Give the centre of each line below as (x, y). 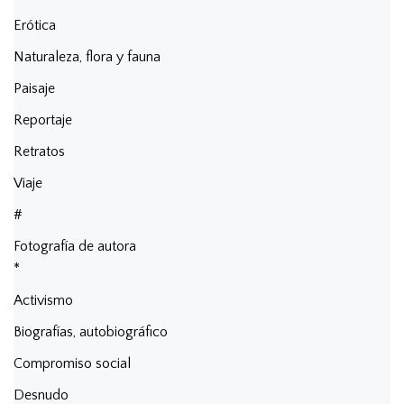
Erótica (35, 25)
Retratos (39, 151)
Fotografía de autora (75, 246)
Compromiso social (72, 363)
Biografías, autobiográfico (91, 331)
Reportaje (43, 119)
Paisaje (34, 88)
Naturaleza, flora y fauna (87, 56)
